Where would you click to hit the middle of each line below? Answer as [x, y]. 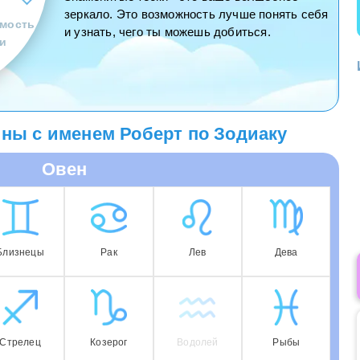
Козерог [109, 343]
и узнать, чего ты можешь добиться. [168, 32]
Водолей [198, 343]
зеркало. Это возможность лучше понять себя [196, 14]
